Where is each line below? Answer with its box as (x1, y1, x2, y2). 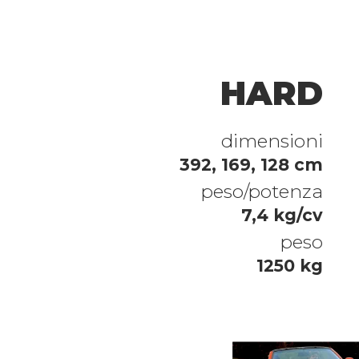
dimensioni (221, 130, 324, 153)
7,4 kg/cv (241, 205, 324, 226)
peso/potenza (200, 180, 324, 204)
